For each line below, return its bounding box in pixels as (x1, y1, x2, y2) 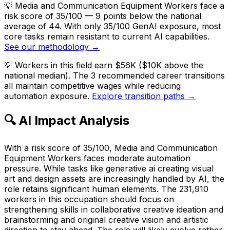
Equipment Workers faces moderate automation (4, 152, 190, 163)
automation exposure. (4, 90, 89, 101)
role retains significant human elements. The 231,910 (4, 183, 208, 194)
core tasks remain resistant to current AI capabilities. (4, 31, 209, 42)
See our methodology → (4, 41, 100, 52)
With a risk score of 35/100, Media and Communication (4, 142, 218, 153)
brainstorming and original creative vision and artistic (4, 214, 208, 225)
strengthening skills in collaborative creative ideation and (4, 204, 223, 215)
